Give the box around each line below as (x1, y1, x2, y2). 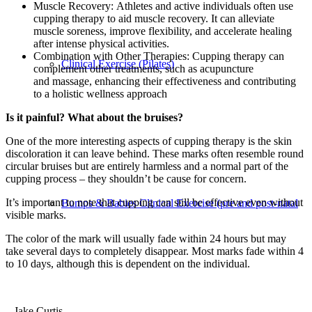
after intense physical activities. (33, 38, 169, 50)
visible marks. (6, 209, 66, 221)
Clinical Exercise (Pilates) (61, 58, 174, 70)
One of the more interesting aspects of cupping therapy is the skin (6, 135, 292, 148)
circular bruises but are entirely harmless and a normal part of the (6, 160, 288, 173)
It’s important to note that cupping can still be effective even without (6, 196, 303, 209)
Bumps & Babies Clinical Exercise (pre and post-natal (61, 197, 298, 209)
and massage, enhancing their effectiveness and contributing (33, 75, 296, 88)
